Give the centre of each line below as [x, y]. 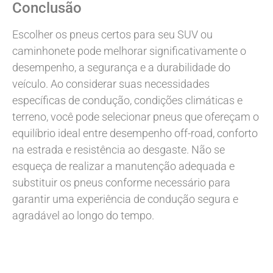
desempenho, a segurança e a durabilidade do [121, 67]
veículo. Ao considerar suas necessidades [111, 83]
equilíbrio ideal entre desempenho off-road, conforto [135, 133]
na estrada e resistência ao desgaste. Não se [119, 149]
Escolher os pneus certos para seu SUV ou [112, 34]
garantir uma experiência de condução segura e [125, 199]
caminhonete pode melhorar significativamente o [129, 51]
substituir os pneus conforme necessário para [121, 182]
